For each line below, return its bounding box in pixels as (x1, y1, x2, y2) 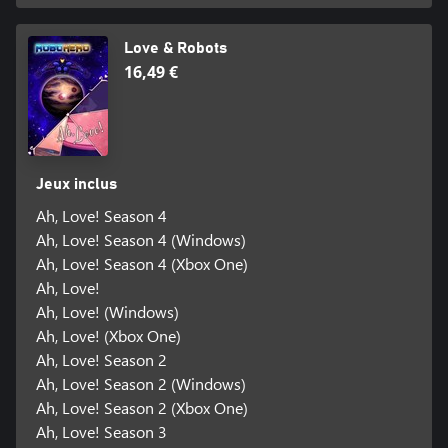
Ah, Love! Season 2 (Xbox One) (35, 397, 248, 419)
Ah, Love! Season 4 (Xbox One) (35, 253, 248, 275)
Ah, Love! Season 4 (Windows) (35, 229, 246, 251)
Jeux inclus (35, 176, 117, 193)
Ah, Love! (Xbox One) (35, 325, 181, 347)
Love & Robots (124, 40, 227, 57)
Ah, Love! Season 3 (35, 421, 167, 443)
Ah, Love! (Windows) (35, 301, 179, 323)
